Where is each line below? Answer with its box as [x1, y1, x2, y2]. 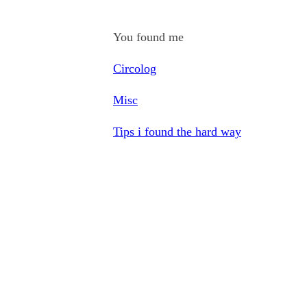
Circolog [113, 62, 156, 75]
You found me [113, 30, 184, 44]
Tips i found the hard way [113, 125, 241, 138]
